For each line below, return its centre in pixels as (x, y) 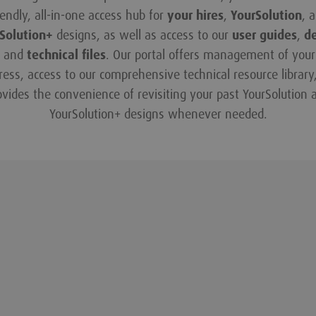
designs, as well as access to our (144, 35)
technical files (66, 55)
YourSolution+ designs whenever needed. (158, 114)
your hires (195, 16)
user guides (265, 35)
